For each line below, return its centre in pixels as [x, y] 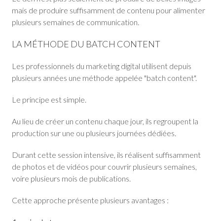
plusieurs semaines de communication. [75, 22]
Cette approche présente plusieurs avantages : [90, 200]
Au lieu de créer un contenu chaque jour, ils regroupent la [105, 121]
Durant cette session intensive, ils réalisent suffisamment [106, 155]
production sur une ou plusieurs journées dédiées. [94, 133]
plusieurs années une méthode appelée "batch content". [104, 78]
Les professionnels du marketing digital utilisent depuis [102, 66]
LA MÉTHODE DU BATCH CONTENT [86, 44]
